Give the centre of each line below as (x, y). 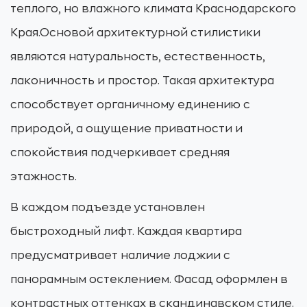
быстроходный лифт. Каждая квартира (126, 232)
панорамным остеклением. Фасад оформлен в (149, 280)
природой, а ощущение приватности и (126, 129)
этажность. (44, 177)
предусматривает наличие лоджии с (120, 256)
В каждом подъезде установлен (108, 208)
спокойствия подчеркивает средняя (120, 153)
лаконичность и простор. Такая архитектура (142, 81)
